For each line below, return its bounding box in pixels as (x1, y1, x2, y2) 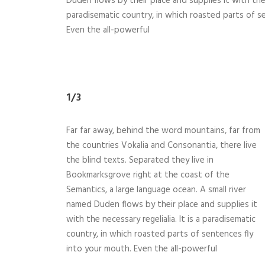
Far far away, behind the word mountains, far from (66, 124, 260, 138)
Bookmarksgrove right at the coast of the (66, 168, 230, 183)
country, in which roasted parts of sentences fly (66, 227, 253, 242)
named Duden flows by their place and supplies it (66, 198, 257, 212)
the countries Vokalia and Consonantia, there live (66, 138, 257, 153)
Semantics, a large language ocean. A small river (66, 183, 246, 198)
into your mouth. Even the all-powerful (66, 242, 217, 257)
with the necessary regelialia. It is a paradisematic (66, 212, 256, 227)
